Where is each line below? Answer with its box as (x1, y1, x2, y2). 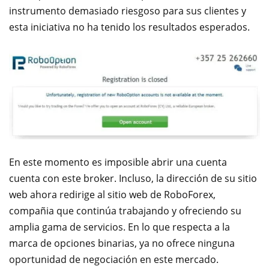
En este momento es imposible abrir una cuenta (9, 155, 227, 169)
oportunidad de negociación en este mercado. (9, 252, 219, 266)
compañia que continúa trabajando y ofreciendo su (9, 204, 241, 217)
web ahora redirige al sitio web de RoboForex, (9, 187, 216, 201)
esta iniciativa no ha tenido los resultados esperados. (9, 20, 250, 34)
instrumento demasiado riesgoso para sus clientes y (9, 4, 246, 17)
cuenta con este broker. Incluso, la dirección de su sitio (9, 171, 257, 185)
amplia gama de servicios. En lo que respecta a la (9, 220, 230, 234)
